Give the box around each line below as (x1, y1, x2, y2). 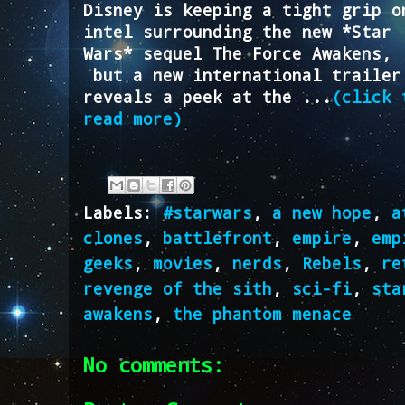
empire (292, 226, 352, 249)
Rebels (302, 251, 362, 274)
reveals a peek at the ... (83, 85, 332, 108)
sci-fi (292, 277, 352, 299)
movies (153, 251, 212, 274)
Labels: (83, 201, 163, 223)
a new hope (272, 201, 372, 223)
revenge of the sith (83, 277, 272, 299)
